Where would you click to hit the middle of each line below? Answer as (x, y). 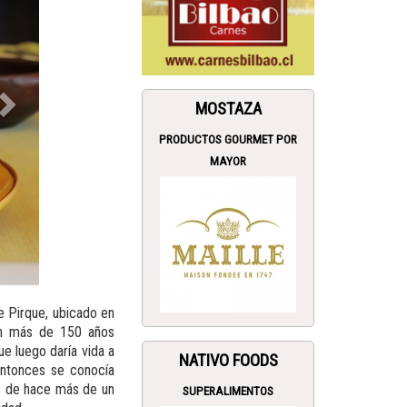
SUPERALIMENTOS (228, 392)
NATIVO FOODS (228, 361)
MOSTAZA (228, 109)
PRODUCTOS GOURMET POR (228, 140)
